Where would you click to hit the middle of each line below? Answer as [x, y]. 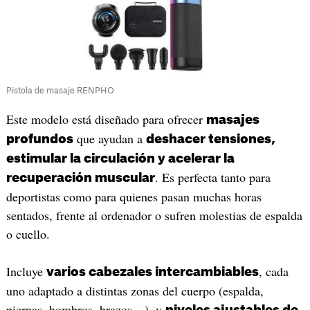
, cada [273, 271]
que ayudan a [109, 139]
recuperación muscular [80, 178]
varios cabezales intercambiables [152, 272]
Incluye [26, 271]
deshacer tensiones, [210, 139]
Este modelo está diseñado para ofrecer [106, 119]
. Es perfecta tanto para [212, 177]
